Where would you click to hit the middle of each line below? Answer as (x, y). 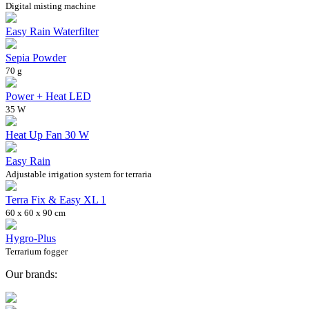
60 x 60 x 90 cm (36, 212)
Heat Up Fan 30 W (47, 134)
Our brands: (31, 274)
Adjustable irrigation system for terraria (79, 174)
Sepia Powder (36, 57)
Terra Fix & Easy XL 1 (56, 199)
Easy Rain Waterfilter (52, 31)
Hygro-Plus (31, 238)
